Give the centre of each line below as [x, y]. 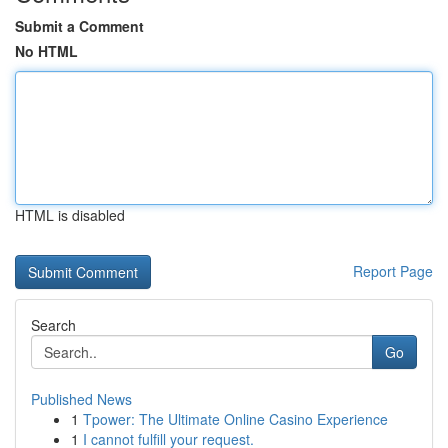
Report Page [393, 271]
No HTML [46, 51]
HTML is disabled [70, 215]
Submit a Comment [79, 26]
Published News [81, 399]
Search [53, 325]
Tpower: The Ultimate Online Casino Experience [235, 419]
